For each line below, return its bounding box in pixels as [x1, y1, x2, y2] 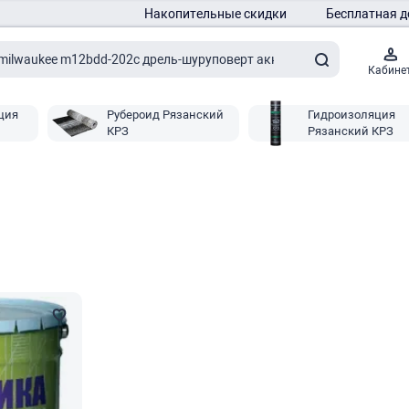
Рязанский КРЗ [308, 124, 393, 138]
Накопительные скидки [144, 6, 287, 21]
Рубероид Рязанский [107, 108, 224, 121]
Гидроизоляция [308, 108, 395, 121]
